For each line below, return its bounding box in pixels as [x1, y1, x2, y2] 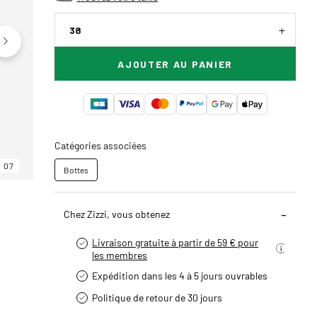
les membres [92, 248, 148, 261]
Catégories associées [54, 139, 147, 151]
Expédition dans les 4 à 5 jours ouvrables [92, 269, 268, 282]
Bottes [64, 164, 89, 175]
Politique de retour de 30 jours [92, 291, 223, 304]
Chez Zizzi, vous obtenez [64, 207, 171, 220]
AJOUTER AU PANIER [117, 58, 233, 70]
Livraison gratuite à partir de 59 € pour [92, 236, 259, 248]
